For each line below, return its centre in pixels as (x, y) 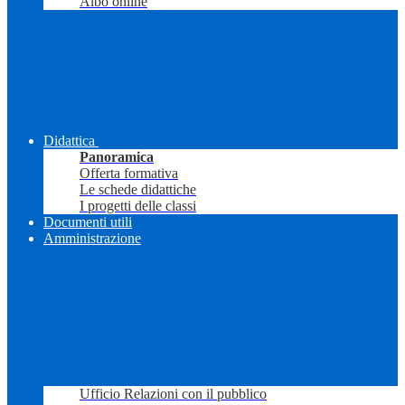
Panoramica (117, 157)
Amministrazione (92, 239)
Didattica (69, 141)
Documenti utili (88, 222)
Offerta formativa (129, 174)
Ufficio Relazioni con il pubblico (173, 394)
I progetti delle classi (138, 206)
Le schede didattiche (138, 190)
